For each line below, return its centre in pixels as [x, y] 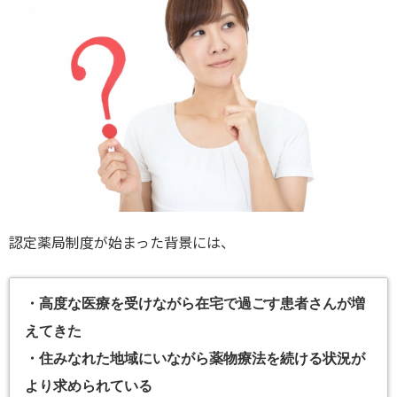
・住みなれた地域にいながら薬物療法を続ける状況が [195, 358]
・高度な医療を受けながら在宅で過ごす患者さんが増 [195, 303]
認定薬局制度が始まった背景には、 [122, 242]
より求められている [89, 385]
